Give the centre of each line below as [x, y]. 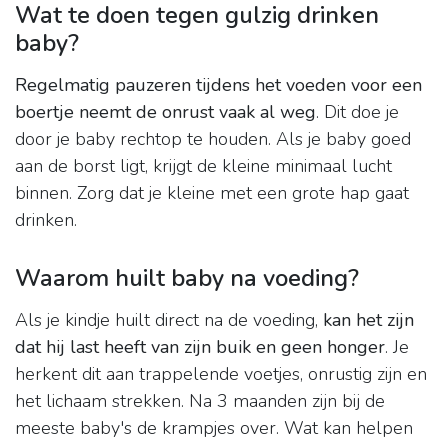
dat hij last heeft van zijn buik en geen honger [200, 347]
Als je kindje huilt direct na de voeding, [169, 320]
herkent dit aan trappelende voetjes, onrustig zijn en [221, 374]
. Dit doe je [357, 112]
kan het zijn [368, 320]
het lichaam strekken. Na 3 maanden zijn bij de [200, 401]
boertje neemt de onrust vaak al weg [165, 112]
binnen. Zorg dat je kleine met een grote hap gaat [212, 193]
